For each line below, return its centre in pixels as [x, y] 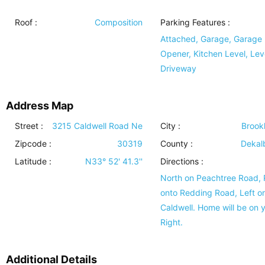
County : [176, 144]
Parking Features [193, 22]
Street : [29, 126]
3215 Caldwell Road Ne [97, 126]
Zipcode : [33, 144]
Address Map [40, 106]
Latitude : [33, 161]
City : [170, 126]
